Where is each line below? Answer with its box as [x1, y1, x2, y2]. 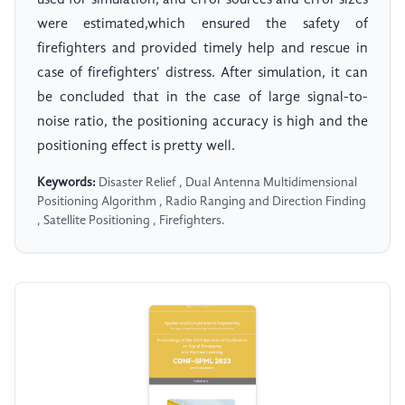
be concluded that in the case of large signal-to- [37, 90, 368, 106]
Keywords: [37, 176, 96, 190]
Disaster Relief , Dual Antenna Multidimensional [96, 176, 357, 190]
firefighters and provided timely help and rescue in [37, 42, 368, 57]
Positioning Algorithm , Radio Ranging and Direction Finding [37, 195, 366, 209]
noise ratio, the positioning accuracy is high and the [37, 115, 368, 130]
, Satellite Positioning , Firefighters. [37, 214, 225, 228]
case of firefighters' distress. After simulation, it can [37, 66, 368, 81]
